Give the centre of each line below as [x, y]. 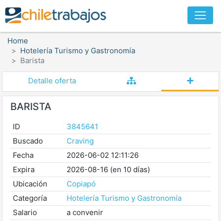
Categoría [30, 198]
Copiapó [81, 184]
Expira [23, 169]
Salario [25, 212]
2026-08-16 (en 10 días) [108, 169]
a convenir [85, 212]
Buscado [28, 141]
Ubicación [30, 184]
